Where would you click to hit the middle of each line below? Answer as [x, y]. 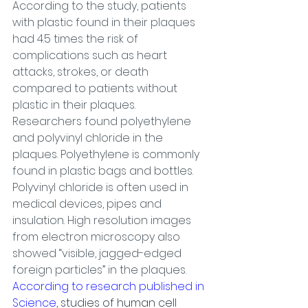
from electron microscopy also [98, 237]
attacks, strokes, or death [82, 72]
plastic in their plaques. [74, 105]
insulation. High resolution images [103, 220]
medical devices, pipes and [88, 204]
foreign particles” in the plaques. [99, 270]
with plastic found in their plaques [105, 22]
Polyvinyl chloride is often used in [102, 187]
